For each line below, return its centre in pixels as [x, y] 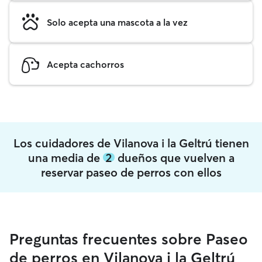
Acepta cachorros [85, 64]
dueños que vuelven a [174, 157]
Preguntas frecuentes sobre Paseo [129, 239]
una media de [65, 157]
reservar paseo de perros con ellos [131, 172]
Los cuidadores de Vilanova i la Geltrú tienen [131, 143]
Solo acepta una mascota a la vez [117, 22]
